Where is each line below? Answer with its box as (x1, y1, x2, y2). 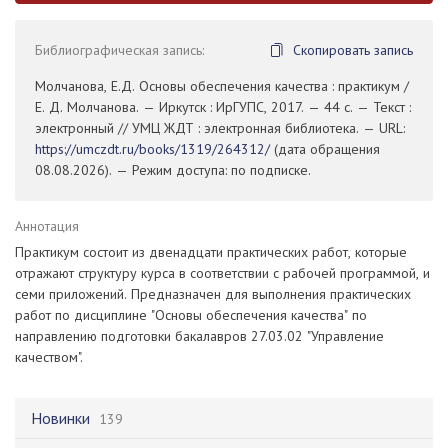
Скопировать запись (293, 41, 413, 60)
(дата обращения (270, 140, 380, 159)
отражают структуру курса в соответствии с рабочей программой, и (15, 264, 430, 283)
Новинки (31, 408, 90, 429)
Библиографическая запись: (35, 41, 204, 60)
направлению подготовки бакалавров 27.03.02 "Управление (15, 327, 384, 346)
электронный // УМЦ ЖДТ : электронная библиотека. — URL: (35, 119, 405, 138)
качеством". (15, 348, 83, 367)
